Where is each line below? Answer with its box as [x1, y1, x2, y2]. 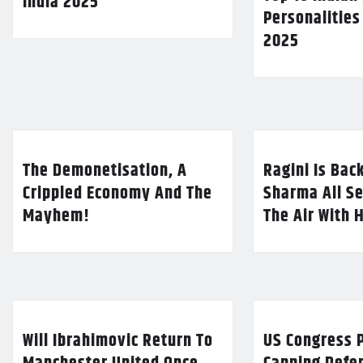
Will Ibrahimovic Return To [23, 327, 213, 356]
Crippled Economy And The [23, 180, 212, 208]
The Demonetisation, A [23, 157, 187, 186]
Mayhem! [23, 203, 90, 231]
